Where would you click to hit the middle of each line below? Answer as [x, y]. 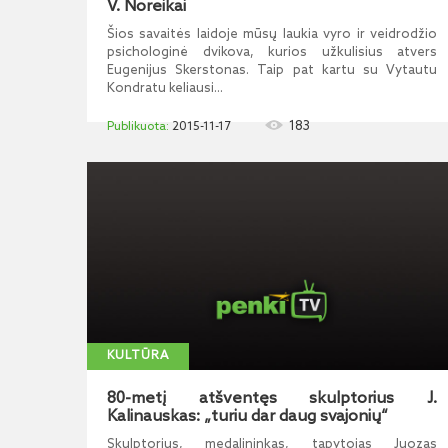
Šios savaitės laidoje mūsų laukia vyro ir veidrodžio [272, 34]
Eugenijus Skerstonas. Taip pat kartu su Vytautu [272, 70]
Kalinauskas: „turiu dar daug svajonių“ [247, 416]
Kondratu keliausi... [165, 88]
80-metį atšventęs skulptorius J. [272, 398]
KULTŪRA [138, 356]
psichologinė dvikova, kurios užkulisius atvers [272, 52]
